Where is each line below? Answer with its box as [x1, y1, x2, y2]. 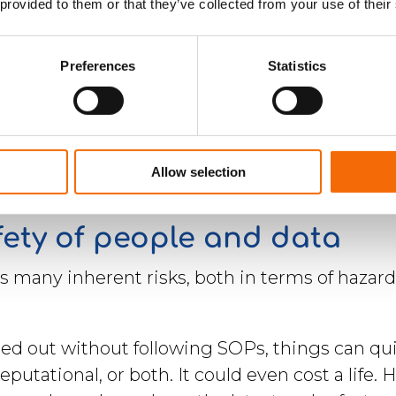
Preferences [60, 57, 136, 73]
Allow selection [150, 164, 246, 179]
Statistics [268, 57, 326, 73]
